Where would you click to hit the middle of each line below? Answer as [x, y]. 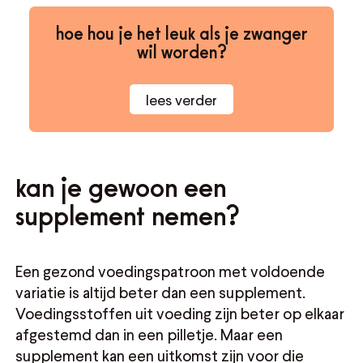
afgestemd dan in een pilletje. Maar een [149, 335]
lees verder [181, 99]
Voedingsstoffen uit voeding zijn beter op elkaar [180, 314]
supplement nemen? [128, 215]
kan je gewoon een [121, 186]
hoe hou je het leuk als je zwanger [181, 33]
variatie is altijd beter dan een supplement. [161, 293]
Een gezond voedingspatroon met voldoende [171, 271]
